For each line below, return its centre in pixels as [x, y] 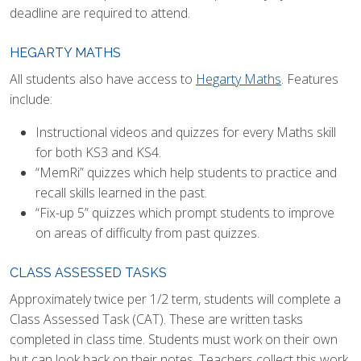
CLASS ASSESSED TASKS [88, 273]
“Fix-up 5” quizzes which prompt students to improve [185, 213]
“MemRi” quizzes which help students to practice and [186, 172]
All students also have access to [103, 79]
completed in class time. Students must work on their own [174, 339]
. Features [310, 79]
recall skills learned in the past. [121, 193]
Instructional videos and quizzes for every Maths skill [186, 132]
